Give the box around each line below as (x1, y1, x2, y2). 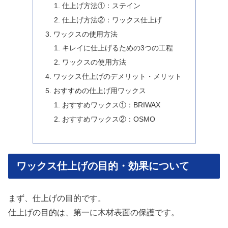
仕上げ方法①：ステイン (62, 1, 141, 10)
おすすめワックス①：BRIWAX (62, 100, 161, 109)
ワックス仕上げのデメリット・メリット (53, 72, 182, 81)
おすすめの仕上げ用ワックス (53, 87, 146, 95)
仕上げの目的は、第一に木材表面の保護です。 (8, 208, 179, 217)
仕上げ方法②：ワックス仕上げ (62, 15, 162, 24)
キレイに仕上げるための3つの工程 (62, 44, 174, 52)
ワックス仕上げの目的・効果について (16, 160, 189, 172)
